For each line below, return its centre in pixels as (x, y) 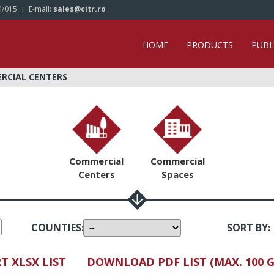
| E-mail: (35, 9)
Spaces (177, 174)
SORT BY (247, 228)
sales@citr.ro (80, 9)
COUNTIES (56, 228)
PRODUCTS (210, 45)
